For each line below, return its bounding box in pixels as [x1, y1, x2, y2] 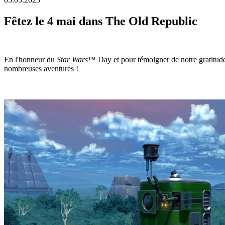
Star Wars [57, 55, 88, 64]
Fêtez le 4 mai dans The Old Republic [4, 14, 197, 28]
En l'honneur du [4, 55, 57, 64]
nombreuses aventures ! [4, 64, 78, 73]
